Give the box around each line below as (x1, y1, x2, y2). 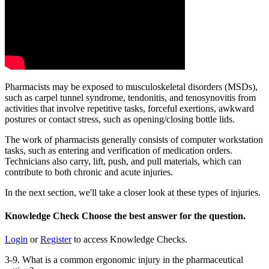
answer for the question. (145, 211, 246, 222)
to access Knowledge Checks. (71, 234, 187, 245)
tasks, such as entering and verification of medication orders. (5, 145, 232, 156)
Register (40, 234, 71, 245)
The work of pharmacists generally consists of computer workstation (5, 134, 263, 145)
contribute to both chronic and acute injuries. (5, 166, 173, 177)
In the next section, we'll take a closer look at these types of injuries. (5, 187, 261, 198)
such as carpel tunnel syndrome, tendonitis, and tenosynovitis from (5, 92, 256, 103)
